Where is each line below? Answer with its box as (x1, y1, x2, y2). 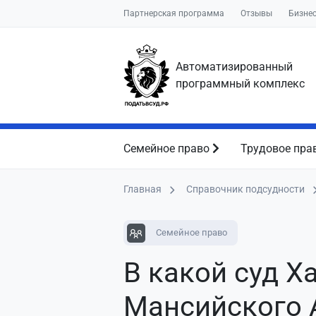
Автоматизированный (176, 60, 293, 73)
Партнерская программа (123, 8, 224, 18)
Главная (123, 183, 162, 195)
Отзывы (241, 8, 272, 18)
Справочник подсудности (186, 183, 305, 195)
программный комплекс (176, 77, 305, 90)
